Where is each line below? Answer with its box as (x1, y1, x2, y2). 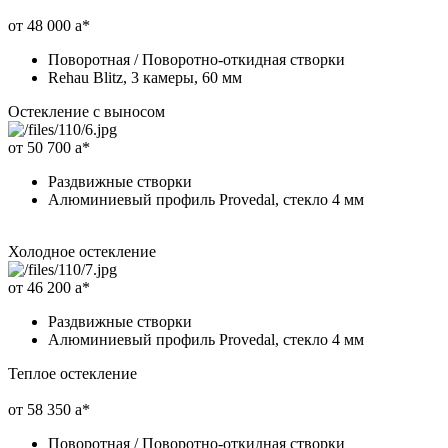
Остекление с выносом (8, 102, 165, 120)
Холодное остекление (8, 242, 156, 260)
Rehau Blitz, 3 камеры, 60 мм (48, 68, 242, 86)
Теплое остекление (8, 364, 137, 382)
